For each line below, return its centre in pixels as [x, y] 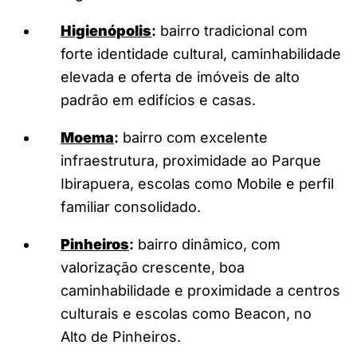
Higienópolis [106, 30]
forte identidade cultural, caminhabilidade [201, 53]
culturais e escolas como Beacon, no [186, 313]
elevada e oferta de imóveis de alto [180, 76]
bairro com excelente [193, 137]
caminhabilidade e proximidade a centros [200, 290]
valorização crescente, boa [153, 267]
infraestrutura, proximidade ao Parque [191, 160]
